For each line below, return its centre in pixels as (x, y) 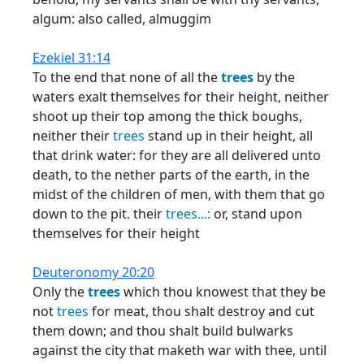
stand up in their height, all (229, 136)
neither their (73, 136)
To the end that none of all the (127, 77)
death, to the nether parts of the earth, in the (171, 175)
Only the (60, 292)
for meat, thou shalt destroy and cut (201, 311)
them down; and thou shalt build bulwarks (163, 331)
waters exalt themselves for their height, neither (181, 97)
